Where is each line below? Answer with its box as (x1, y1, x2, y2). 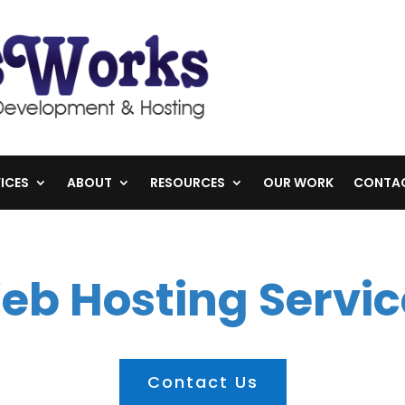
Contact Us (146, 370, 259, 393)
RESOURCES (149, 173, 225, 192)
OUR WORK (262, 173, 334, 192)
